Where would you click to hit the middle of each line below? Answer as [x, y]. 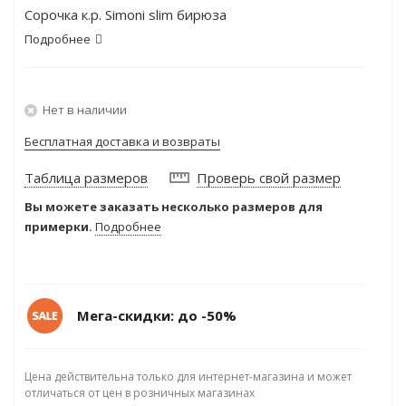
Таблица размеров [86, 178]
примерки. [58, 227]
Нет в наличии [85, 109]
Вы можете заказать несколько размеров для [174, 207]
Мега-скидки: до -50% [157, 315]
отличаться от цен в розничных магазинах [140, 393]
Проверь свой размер [269, 178]
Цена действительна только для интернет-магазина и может [188, 377]
